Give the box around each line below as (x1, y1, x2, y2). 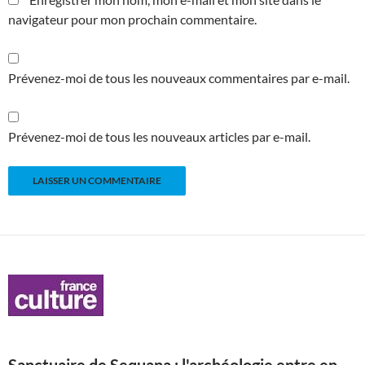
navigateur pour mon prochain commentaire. (8, 11, 257, 28)
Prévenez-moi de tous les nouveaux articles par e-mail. (8, 129, 310, 145)
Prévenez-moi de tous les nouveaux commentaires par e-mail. (8, 70, 350, 86)
